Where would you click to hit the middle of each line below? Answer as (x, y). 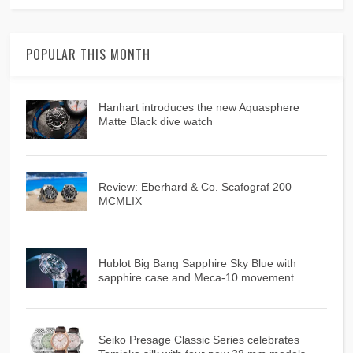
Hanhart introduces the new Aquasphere (199, 107)
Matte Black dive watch (155, 121)
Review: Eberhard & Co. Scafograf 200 (195, 186)
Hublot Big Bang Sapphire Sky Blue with (197, 263)
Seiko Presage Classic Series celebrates (199, 339)
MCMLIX (120, 201)
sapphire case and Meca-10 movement (196, 277)
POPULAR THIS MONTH (89, 54)
